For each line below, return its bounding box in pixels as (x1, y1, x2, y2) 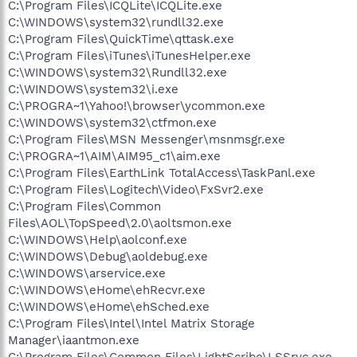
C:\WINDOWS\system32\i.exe (8, 81, 178, 96)
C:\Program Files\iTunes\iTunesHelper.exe (8, 48, 251, 63)
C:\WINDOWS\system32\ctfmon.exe (8, 115, 217, 130)
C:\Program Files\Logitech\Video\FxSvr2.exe (8, 182, 264, 197)
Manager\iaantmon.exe (8, 332, 139, 347)
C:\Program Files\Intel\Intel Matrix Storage (8, 316, 255, 331)
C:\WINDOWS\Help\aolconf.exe (8, 232, 187, 247)
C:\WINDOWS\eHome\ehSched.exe (8, 299, 210, 314)
